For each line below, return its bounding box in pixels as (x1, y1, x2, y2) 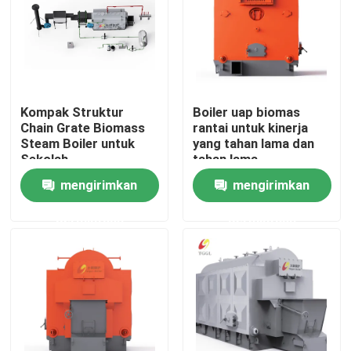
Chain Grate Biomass (20, 120, 146, 136)
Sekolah (20, 151, 69, 168)
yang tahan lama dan (192, 136, 314, 152)
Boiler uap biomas (192, 104, 300, 121)
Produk (27, 288, 70, 305)
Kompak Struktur (20, 104, 125, 121)
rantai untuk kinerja (192, 120, 308, 136)
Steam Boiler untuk (20, 136, 136, 152)
